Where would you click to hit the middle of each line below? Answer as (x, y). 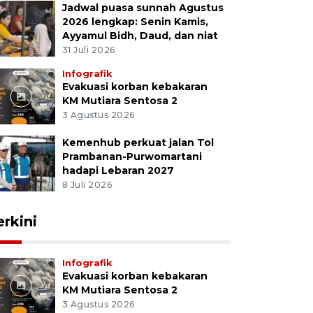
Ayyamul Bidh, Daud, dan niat (140, 36)
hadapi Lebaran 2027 (118, 171)
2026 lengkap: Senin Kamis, (135, 22)
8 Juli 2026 (87, 184)
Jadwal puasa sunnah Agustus (143, 8)
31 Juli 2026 (88, 50)
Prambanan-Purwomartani (132, 157)
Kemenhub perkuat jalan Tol (138, 143)
